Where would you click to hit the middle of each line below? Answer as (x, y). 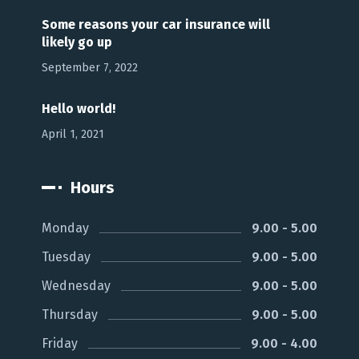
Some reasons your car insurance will (156, 24)
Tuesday (67, 256)
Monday (66, 228)
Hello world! (79, 108)
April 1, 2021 (73, 134)
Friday (60, 343)
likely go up (77, 42)
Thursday (70, 314)
